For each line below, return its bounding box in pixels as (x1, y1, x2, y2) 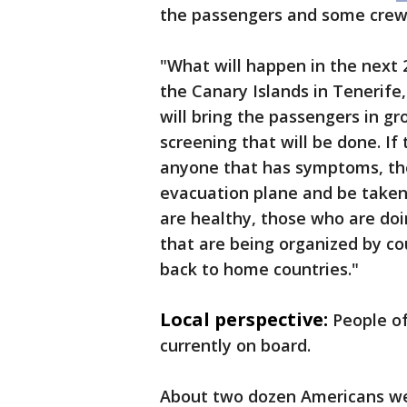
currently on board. (160, 334, 311, 357)
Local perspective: (160, 307, 328, 333)
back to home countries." (160, 258, 359, 281)
